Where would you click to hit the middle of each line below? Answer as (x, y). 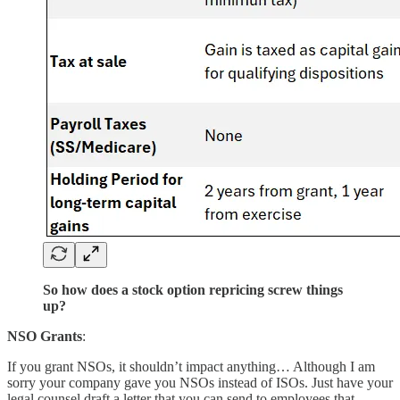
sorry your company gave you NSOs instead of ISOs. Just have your (200, 383)
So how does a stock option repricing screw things (193, 290)
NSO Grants (45, 337)
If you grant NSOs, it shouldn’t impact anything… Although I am (191, 367)
